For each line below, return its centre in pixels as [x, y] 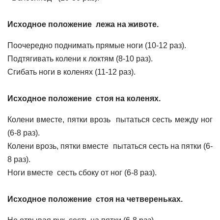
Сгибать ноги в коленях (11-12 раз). [71, 72]
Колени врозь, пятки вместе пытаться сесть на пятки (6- [110, 146]
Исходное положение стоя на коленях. [84, 98]
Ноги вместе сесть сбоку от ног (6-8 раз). [82, 173]
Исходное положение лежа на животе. [83, 24]
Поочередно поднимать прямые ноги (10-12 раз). [97, 45]
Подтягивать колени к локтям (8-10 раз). [80, 59]
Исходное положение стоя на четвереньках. [95, 199]
